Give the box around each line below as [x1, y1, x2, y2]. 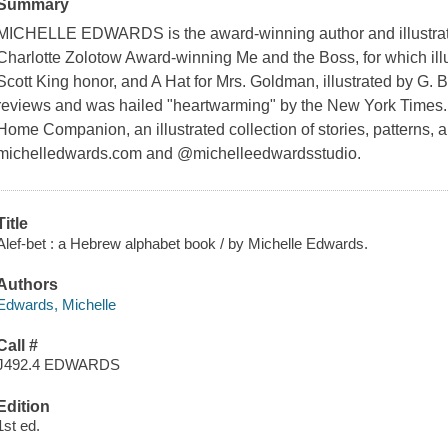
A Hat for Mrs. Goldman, [151, 73, 320, 91]
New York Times [327, 97, 444, 115]
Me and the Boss [236, 49, 356, 67]
